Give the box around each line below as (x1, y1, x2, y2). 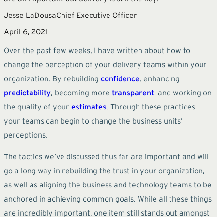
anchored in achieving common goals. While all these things (4, 194, 212, 203)
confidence (101, 74, 139, 83)
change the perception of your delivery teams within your (4, 60, 207, 69)
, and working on (154, 88, 212, 97)
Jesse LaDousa (4, 10, 56, 19)
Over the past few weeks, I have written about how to (4, 46, 190, 55)
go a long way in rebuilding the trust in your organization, (4, 166, 205, 175)
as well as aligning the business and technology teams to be (4, 180, 212, 189)
